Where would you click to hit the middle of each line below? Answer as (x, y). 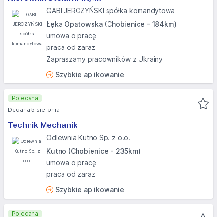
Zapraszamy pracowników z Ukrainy (105, 59)
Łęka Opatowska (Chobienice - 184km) (112, 24)
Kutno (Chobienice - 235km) (94, 151)
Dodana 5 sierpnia (34, 110)
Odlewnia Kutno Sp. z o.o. (88, 137)
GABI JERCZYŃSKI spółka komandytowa (111, 10)
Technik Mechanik (43, 125)
